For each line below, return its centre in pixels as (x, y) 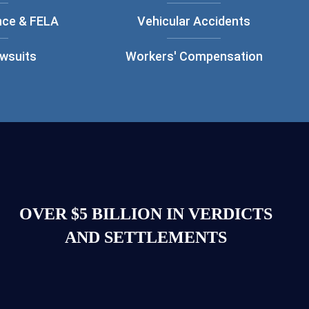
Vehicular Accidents (194, 21)
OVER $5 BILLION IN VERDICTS (146, 214)
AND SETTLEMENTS (146, 237)
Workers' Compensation (194, 56)
